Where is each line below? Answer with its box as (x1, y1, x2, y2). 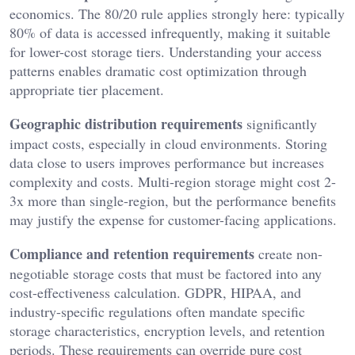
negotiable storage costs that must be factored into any (10, 263, 322, 283)
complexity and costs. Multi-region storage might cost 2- (10, 171, 336, 191)
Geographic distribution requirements (10, 113, 242, 134)
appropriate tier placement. (10, 79, 164, 99)
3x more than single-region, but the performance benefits (10, 190, 336, 210)
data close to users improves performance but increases (10, 152, 324, 172)
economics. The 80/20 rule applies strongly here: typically (10, 3, 345, 23)
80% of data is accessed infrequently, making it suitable (10, 22, 330, 42)
